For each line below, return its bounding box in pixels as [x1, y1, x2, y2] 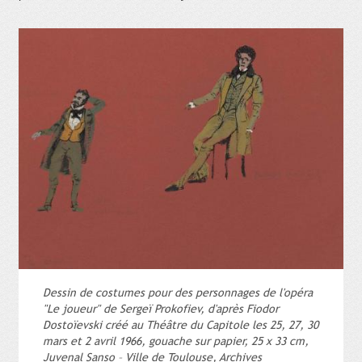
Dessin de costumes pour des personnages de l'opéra [43, 285, 313, 300]
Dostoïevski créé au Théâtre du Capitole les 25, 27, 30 [43, 318, 318, 332]
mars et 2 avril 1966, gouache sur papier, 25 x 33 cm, [43, 334, 309, 348]
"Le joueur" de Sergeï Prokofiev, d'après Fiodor [43, 301, 279, 316]
